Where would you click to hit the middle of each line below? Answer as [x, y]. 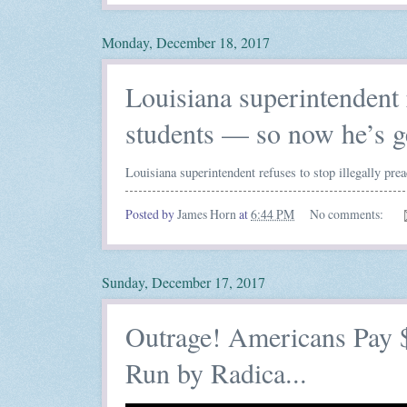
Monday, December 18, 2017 [186, 42]
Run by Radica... [216, 373]
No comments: [347, 214]
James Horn [207, 214]
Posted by [151, 214]
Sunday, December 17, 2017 [184, 283]
